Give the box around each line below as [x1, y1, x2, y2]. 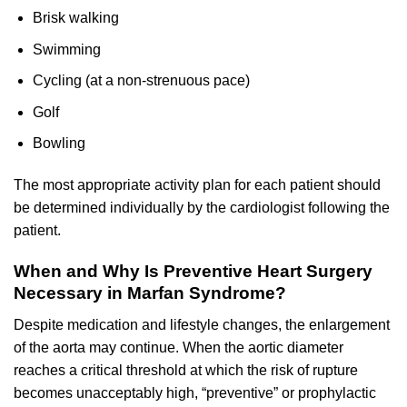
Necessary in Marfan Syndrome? [14, 283, 286, 303]
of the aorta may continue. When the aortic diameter [14, 339, 343, 355]
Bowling [32, 135, 85, 152]
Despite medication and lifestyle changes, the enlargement [14, 316, 390, 333]
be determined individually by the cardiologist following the [14, 200, 390, 216]
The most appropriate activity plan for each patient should [14, 177, 381, 194]
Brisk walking [32, 10, 119, 26]
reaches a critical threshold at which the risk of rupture [14, 362, 358, 378]
